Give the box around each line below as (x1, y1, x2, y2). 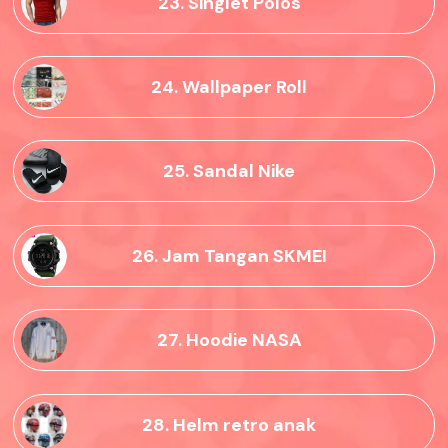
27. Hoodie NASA (156, 328, 302, 353)
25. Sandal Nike (163, 159, 295, 184)
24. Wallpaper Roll (151, 75, 307, 100)
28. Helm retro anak (142, 412, 316, 437)
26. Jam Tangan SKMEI (131, 243, 327, 268)
